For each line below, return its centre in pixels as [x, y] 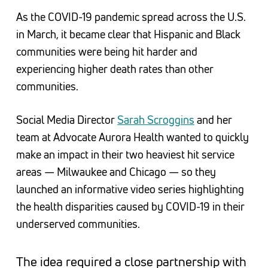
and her [213, 120]
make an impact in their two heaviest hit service [125, 155]
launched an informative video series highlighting [130, 189]
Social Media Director [66, 120]
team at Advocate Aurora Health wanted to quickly [132, 137]
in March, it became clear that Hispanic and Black [128, 34]
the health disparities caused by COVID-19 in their [130, 207]
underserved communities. [78, 224]
